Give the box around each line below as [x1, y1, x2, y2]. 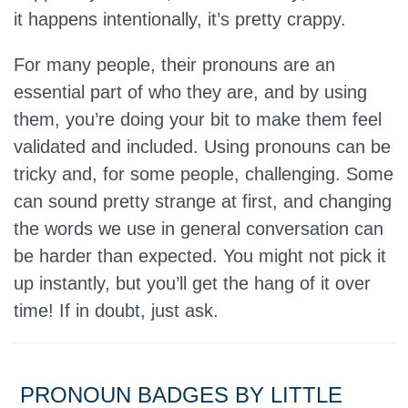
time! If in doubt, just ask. [14, 301, 219, 321]
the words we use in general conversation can [14, 219, 383, 239]
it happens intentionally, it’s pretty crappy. [14, 9, 346, 29]
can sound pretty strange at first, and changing [14, 191, 392, 211]
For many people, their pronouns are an [14, 55, 335, 75]
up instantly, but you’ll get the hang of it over [14, 273, 371, 293]
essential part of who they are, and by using [14, 82, 367, 102]
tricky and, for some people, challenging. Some [14, 164, 393, 184]
